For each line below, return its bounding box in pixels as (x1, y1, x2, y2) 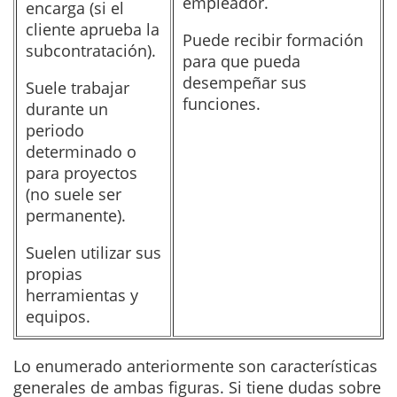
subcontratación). (26, 39, 156, 61)
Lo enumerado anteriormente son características (13, 354, 378, 377)
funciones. (183, 92, 261, 114)
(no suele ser (26, 183, 121, 205)
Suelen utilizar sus (26, 241, 161, 263)
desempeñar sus (183, 71, 307, 93)
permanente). (26, 204, 126, 226)
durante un (26, 97, 108, 120)
